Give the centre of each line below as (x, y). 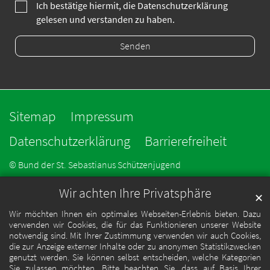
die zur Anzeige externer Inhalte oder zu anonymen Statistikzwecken (135, 246)
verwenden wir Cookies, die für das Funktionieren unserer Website (135, 225)
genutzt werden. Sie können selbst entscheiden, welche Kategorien (135, 257)
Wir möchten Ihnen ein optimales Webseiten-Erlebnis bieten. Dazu (135, 214)
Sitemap (33, 116)
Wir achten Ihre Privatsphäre (135, 193)
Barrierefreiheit (186, 141)
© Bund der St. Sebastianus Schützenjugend (95, 165)
